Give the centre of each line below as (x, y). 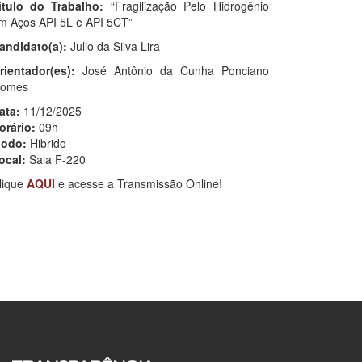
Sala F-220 (57, 159)
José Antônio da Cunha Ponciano (172, 70)
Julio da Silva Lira (113, 46)
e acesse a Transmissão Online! (140, 183)
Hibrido (46, 143)
